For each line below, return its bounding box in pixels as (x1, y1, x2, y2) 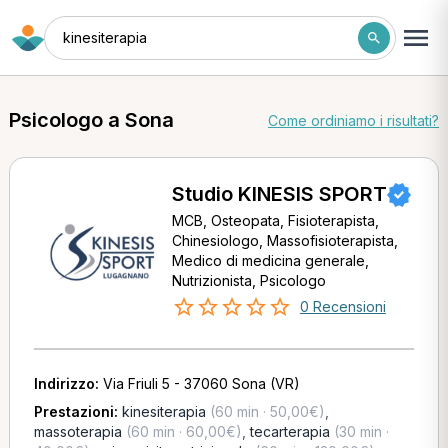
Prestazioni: (33, 403, 122, 420)
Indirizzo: (33, 375, 103, 392)
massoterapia (33, 423, 122, 440)
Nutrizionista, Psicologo (171, 272, 326, 289)
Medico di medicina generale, (171, 252, 369, 269)
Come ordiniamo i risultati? (268, 111, 440, 129)
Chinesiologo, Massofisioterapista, (171, 232, 398, 249)
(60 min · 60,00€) (121, 423, 242, 440)
